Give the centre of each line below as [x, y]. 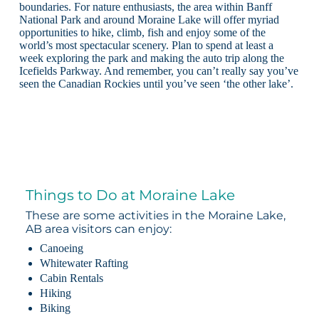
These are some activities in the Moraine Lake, [155, 216]
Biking [55, 308]
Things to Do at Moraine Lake [130, 195]
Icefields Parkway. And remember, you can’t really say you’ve [158, 70]
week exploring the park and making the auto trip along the [151, 58]
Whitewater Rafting [84, 263]
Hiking [55, 293]
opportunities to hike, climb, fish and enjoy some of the [142, 32]
